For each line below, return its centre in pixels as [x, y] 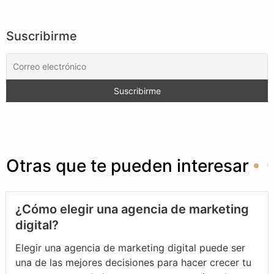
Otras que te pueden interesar [128, 165]
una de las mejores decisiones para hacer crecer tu [133, 262]
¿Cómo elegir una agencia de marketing [132, 209]
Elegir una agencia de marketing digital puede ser [130, 247]
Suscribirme [42, 36]
